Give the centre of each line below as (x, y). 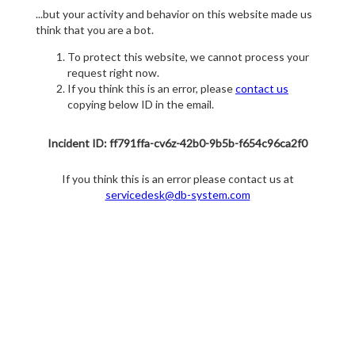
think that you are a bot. (95, 30)
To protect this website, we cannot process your (188, 57)
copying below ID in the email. (141, 105)
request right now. (113, 73)
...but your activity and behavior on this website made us (174, 14)
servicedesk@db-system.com (177, 195)
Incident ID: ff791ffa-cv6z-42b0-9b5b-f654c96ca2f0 (177, 143)
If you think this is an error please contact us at (177, 179)
